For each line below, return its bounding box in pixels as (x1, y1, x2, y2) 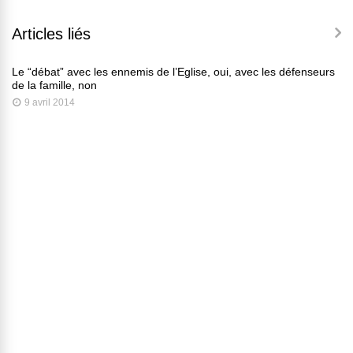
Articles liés (12, 25, 91, 43)
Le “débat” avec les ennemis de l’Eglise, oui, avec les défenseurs (12, 65, 335, 79)
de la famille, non (12, 79, 97, 92)
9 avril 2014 (24, 97, 75, 109)
